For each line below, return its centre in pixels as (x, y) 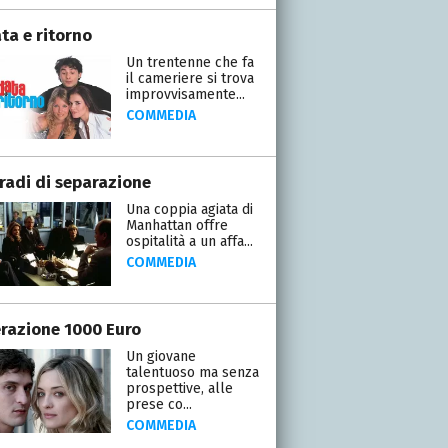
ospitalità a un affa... (189, 241)
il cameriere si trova (189, 78)
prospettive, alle (179, 388)
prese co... (158, 404)
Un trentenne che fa (189, 62)
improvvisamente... (185, 94)
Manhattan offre (176, 225)
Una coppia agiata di (189, 209)
